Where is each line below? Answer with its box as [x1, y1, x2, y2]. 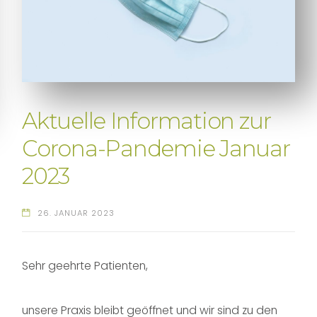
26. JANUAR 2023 [37, 207, 115, 219]
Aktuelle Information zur [22, 108, 271, 135]
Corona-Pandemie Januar [22, 135, 290, 163]
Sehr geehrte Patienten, [22, 258, 154, 275]
